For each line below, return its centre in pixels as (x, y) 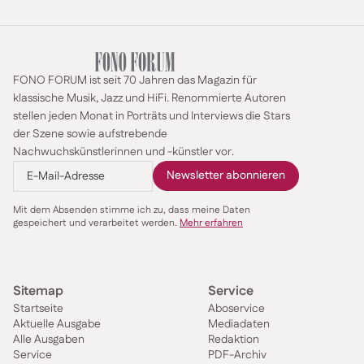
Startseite (38, 308)
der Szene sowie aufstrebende (90, 134)
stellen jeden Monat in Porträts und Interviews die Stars (152, 116)
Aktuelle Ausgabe (57, 324)
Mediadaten (239, 324)
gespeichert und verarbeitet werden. (96, 223)
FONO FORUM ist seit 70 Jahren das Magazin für (135, 80)
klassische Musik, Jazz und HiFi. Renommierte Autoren (149, 98)
